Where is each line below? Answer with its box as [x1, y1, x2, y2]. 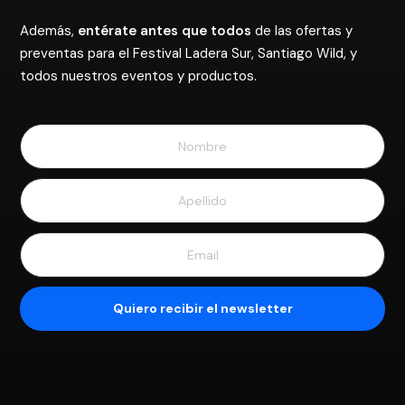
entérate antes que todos [78, 21, 252, 40]
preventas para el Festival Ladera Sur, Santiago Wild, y [20, 43, 358, 62]
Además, [20, 21, 79, 40]
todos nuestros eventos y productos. [20, 66, 258, 85]
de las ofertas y [251, 21, 353, 40]
